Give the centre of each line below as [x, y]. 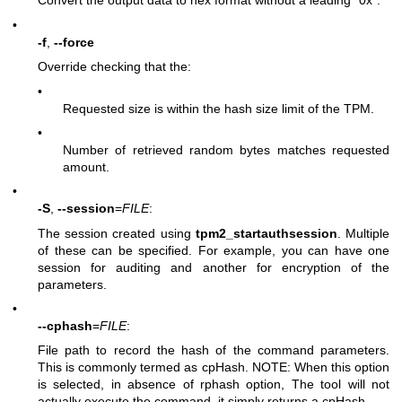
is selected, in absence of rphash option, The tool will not [214, 385]
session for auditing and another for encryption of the [214, 267]
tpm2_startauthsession [266, 233]
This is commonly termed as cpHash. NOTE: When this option [214, 367]
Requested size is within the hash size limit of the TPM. [218, 108]
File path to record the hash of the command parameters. [214, 350]
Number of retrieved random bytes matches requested [226, 149]
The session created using [117, 233]
